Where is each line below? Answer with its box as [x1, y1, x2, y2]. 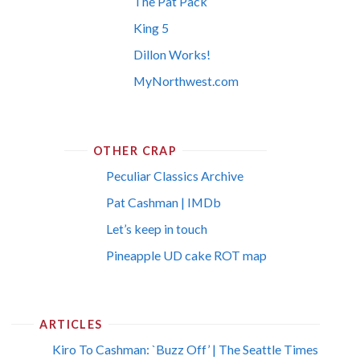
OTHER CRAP [93, 143, 178, 157]
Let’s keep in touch [105, 220, 207, 236]
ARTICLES [39, 317, 103, 332]
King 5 [133, 20, 170, 36]
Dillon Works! [133, 47, 211, 63]
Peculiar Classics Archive [105, 167, 243, 183]
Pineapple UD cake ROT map [105, 247, 267, 263]
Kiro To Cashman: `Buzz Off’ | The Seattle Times [52, 342, 319, 358]
